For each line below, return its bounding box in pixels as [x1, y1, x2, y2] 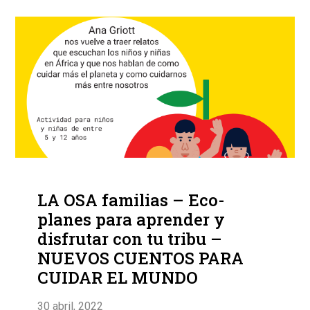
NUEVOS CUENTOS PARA [37, 247, 244, 270]
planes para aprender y [37, 208, 226, 231]
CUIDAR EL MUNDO [37, 266, 199, 289]
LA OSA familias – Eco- [37, 189, 226, 212]
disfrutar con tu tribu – [37, 228, 223, 250]
